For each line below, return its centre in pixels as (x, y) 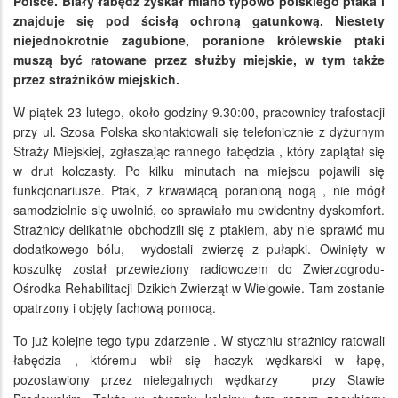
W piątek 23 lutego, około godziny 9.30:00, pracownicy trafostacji (199, 111)
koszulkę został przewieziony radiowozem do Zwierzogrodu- (199, 268)
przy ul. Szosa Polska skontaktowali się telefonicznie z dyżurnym (199, 131)
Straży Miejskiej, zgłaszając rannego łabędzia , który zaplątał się (199, 151)
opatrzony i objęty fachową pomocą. (115, 307)
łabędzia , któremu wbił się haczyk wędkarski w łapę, (199, 359)
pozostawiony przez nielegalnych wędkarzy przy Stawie (199, 379)
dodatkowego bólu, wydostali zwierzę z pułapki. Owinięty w (199, 248)
